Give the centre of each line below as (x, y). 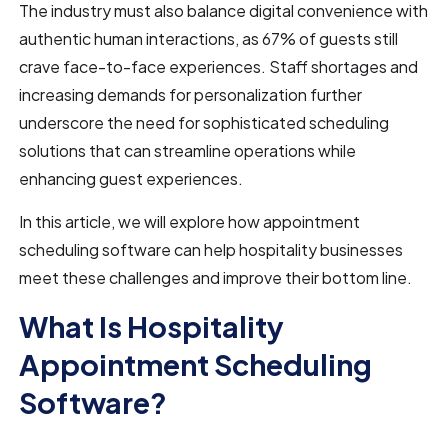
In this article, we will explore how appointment (190, 221)
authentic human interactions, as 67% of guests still (209, 38)
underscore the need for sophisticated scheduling (204, 122)
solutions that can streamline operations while (188, 150)
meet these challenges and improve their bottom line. (216, 277)
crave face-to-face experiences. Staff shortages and (219, 66)
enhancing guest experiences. (131, 178)
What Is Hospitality (152, 325)
